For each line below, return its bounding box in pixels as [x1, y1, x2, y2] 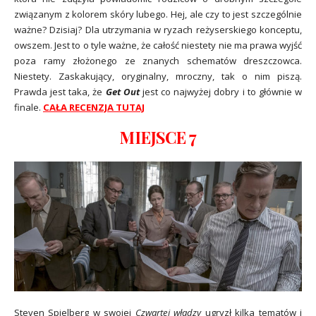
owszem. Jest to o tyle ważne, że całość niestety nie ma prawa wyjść [14, 38, 302, 51]
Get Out [105, 85, 140, 98]
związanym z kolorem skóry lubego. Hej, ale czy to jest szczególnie [14, 7, 302, 20]
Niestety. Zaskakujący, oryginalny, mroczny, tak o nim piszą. [14, 69, 302, 83]
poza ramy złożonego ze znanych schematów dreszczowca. [14, 54, 302, 67]
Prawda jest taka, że [14, 85, 103, 98]
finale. [14, 100, 43, 114]
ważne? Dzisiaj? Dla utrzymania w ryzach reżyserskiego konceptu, [14, 23, 302, 36]
